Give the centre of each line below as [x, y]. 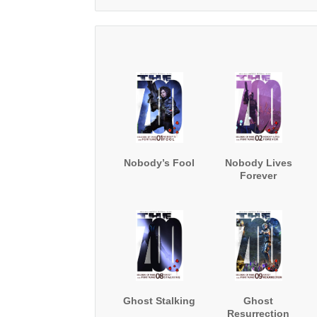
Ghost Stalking [160, 301]
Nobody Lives [258, 163]
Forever [259, 176]
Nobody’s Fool [160, 163]
